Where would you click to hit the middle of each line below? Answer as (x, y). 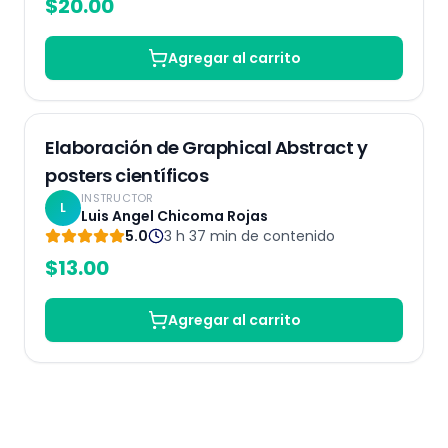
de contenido (288, 236)
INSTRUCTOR (117, 198)
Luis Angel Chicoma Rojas (174, 216)
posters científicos (127, 176)
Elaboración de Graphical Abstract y (206, 148)
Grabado (372, 139)
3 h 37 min (200, 236)
